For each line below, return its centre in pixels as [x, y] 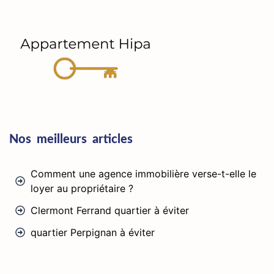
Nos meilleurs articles [71, 139]
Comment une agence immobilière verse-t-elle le [143, 173]
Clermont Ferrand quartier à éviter [110, 210]
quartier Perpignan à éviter [93, 232]
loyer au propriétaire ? [82, 188]
